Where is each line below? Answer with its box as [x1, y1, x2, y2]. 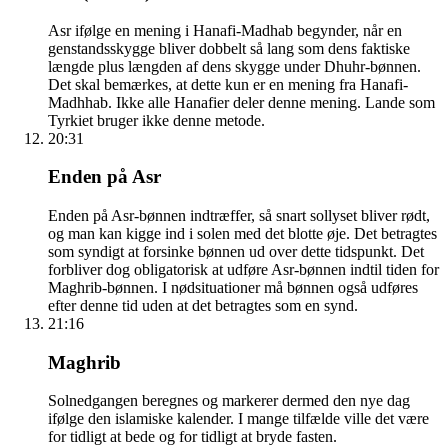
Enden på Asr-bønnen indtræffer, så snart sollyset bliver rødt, [48, 206, 430, 224]
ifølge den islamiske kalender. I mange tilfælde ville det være [48, 410, 429, 428]
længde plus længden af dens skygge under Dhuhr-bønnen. [48, 57, 421, 75]
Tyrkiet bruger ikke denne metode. [48, 111, 265, 129]
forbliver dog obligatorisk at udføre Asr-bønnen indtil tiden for [48, 260, 439, 278]
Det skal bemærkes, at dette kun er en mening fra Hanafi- [48, 75, 408, 93]
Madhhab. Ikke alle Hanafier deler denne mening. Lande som [48, 93, 435, 111]
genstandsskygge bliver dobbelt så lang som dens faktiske [48, 39, 410, 57]
